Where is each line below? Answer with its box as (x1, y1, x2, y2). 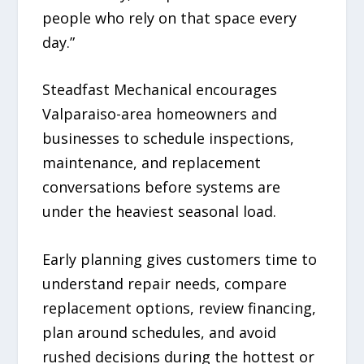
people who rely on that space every (42, 7, 297, 28)
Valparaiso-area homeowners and (42, 104, 278, 124)
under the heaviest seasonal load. (42, 201, 277, 222)
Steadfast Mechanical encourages (42, 80, 278, 100)
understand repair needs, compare (42, 274, 288, 294)
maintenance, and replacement (42, 153, 262, 173)
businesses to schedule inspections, (42, 128, 295, 149)
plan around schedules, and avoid (42, 323, 277, 343)
